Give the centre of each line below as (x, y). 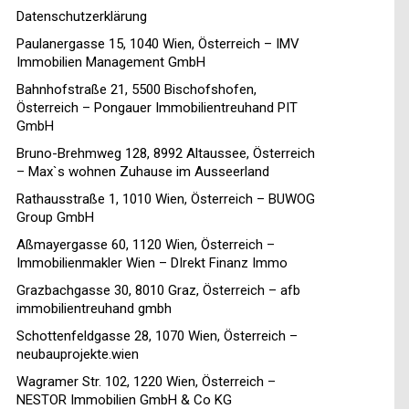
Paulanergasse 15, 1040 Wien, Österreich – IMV (158, 44)
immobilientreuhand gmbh (94, 309)
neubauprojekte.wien (78, 355)
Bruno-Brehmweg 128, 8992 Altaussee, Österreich (166, 154)
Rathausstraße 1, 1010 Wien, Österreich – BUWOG (166, 199)
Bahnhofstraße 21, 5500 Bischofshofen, (136, 90)
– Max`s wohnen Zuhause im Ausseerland (143, 172)
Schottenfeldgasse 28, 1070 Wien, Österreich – (157, 336)
